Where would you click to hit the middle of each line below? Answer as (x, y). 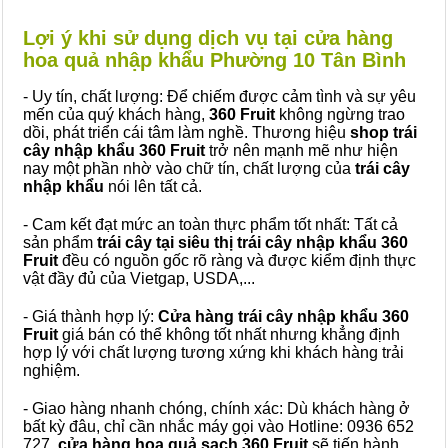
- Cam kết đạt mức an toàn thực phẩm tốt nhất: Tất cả (210, 224)
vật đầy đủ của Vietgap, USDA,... (139, 278)
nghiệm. (51, 370)
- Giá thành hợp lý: (90, 316)
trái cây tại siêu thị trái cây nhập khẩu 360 (250, 242)
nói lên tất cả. (155, 186)
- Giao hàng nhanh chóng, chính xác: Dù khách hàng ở (216, 408)
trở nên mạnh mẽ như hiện (301, 150)
